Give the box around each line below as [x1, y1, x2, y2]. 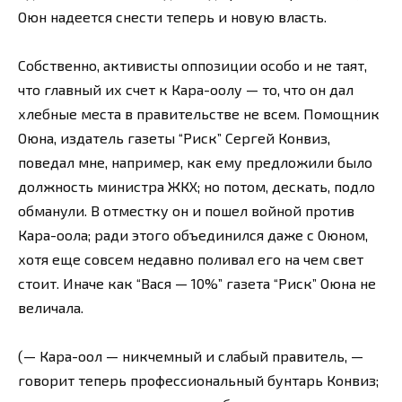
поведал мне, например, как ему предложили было [18, 153, 372, 171]
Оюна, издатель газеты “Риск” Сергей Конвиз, [18, 129, 330, 147]
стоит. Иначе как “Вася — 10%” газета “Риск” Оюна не [18, 275, 376, 293]
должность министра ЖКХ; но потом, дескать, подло [18, 178, 375, 196]
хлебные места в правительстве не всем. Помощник [18, 105, 380, 123]
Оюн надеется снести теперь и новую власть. [18, 8, 327, 26]
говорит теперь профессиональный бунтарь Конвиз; [18, 371, 379, 389]
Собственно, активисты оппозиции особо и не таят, [18, 57, 367, 74]
